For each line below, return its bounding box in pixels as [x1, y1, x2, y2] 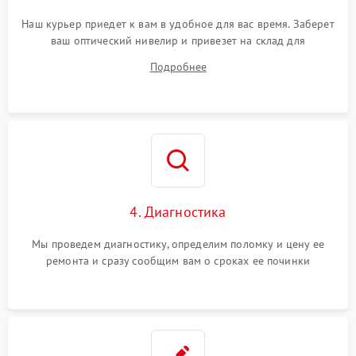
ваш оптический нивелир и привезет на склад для [51, 33, 305, 48]
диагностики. [145, 50, 211, 64]
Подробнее [149, 60, 207, 74]
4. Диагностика [130, 203, 226, 221]
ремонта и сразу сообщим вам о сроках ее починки [45, 253, 311, 268]
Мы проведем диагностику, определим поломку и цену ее [32, 237, 324, 251]
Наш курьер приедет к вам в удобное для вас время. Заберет [21, 17, 335, 31]
